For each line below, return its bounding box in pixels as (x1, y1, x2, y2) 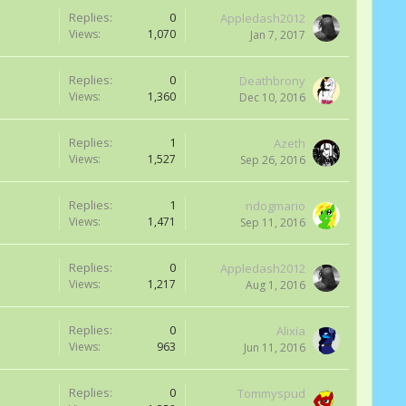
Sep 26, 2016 (240, 152, 305, 168)
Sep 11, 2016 (240, 215, 305, 230)
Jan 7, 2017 (250, 27, 305, 43)
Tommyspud (237, 385, 305, 401)
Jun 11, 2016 (244, 340, 305, 355)
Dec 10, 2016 (239, 90, 305, 105)
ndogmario (246, 198, 305, 214)
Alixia (276, 323, 305, 339)
